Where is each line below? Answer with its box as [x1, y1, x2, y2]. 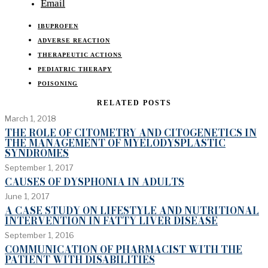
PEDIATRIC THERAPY [38, 65, 112, 72]
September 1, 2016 [5, 230, 74, 240]
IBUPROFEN [38, 22, 78, 29]
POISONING [38, 80, 78, 87]
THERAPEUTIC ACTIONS [38, 51, 122, 58]
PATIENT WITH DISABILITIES [5, 252, 155, 267]
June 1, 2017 [5, 191, 50, 201]
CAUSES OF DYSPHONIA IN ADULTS [5, 174, 184, 189]
